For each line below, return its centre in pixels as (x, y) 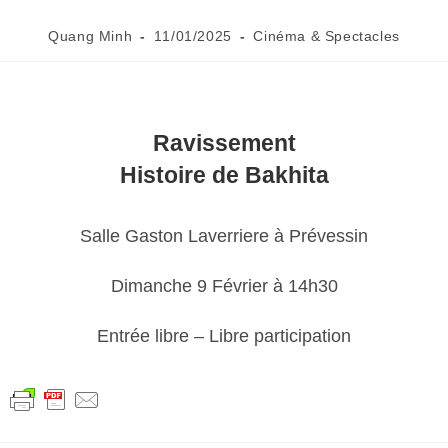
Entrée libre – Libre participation (224, 336)
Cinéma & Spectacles (326, 36)
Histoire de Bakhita (224, 174)
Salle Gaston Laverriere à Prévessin (224, 236)
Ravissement (224, 142)
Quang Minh (90, 36)
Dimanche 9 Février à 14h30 (224, 286)
